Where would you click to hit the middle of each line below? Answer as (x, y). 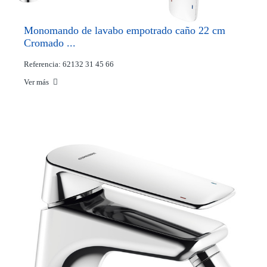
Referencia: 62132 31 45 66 (69, 64)
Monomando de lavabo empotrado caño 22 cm (125, 30)
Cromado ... (50, 43)
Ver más (37, 82)
